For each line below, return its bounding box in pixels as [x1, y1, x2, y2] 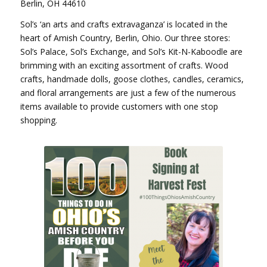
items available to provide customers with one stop [20, 100, 218, 112]
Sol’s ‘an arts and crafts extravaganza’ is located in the [20, 18, 228, 30]
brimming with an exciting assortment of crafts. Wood [20, 59, 228, 71]
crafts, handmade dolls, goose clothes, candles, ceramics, [20, 73, 244, 85]
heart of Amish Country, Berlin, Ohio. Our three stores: [20, 32, 230, 44]
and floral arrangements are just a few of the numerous [20, 86, 236, 98]
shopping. [20, 114, 57, 126]
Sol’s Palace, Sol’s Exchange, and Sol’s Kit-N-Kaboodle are [20, 45, 243, 57]
